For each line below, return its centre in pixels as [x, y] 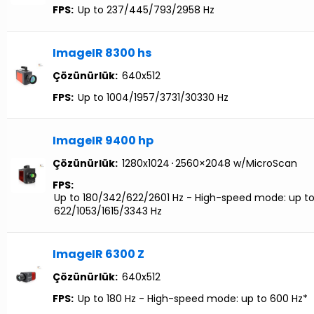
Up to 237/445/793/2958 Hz [146, 10]
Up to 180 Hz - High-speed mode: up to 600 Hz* [193, 299]
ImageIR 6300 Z [98, 254]
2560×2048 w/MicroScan [236, 164]
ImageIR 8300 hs [102, 53]
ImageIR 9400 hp [103, 141]
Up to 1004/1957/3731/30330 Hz [153, 98]
